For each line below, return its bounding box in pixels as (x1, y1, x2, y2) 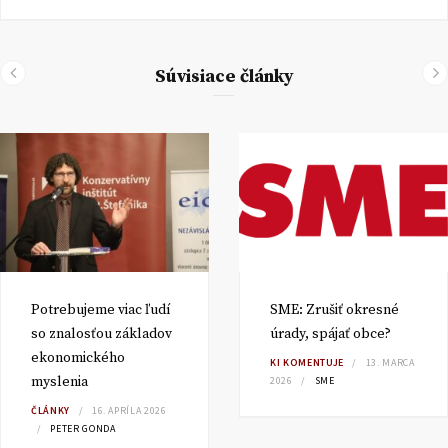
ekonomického (31, 349, 125, 368)
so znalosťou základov (31, 325, 172, 344)
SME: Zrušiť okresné (270, 301, 399, 320)
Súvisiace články (154, 65, 294, 88)
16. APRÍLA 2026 (91, 404, 167, 418)
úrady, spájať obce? (270, 325, 391, 344)
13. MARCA (365, 356, 415, 370)
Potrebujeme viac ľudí (31, 301, 170, 320)
